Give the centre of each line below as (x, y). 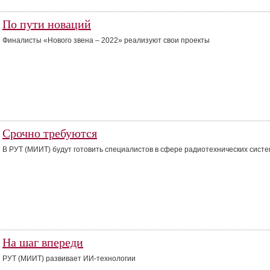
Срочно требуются (50, 133)
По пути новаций (47, 24)
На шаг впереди (43, 242)
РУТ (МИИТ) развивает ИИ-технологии (69, 259)
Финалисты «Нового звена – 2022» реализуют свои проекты (106, 40)
